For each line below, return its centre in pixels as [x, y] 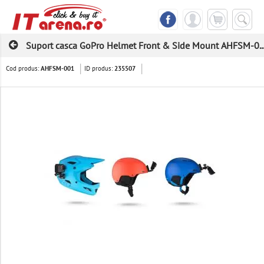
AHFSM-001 [57, 69]
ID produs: [99, 69]
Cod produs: [23, 69]
